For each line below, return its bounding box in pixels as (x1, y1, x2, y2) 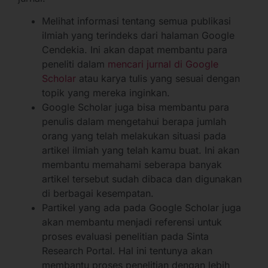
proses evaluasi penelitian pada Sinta (42, 230, 209, 243)
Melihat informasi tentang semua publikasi (42, 15, 231, 28)
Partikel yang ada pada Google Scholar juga (42, 202, 241, 214)
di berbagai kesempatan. (42, 187, 157, 200)
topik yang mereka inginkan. (42, 87, 173, 99)
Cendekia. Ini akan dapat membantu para (42, 44, 227, 56)
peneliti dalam (42, 58, 108, 71)
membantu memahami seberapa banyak (42, 159, 222, 171)
